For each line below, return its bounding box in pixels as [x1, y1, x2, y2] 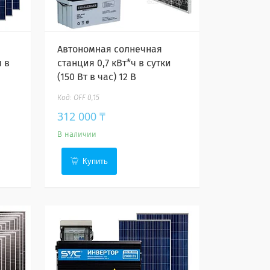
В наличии [57, 131, 97, 139]
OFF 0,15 [74, 95, 100, 102]
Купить [83, 157, 108, 166]
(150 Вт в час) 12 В [57, 72, 137, 82]
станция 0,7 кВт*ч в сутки [57, 58, 172, 68]
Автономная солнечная [57, 45, 163, 54]
